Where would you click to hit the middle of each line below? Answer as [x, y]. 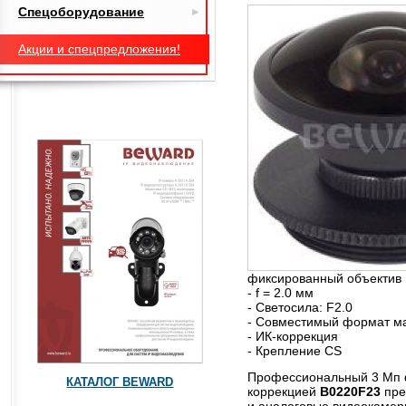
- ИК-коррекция [293, 336]
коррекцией [284, 391]
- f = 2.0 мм [280, 293]
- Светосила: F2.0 [300, 307]
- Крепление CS [295, 351]
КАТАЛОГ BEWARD [120, 382]
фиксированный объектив [324, 278]
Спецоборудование [81, 12]
